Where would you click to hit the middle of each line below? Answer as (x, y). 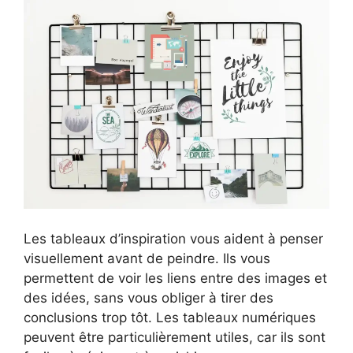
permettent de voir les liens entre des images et (175, 278)
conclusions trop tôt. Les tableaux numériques (170, 317)
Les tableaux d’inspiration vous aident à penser (173, 238)
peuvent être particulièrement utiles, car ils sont (175, 337)
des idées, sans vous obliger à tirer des (149, 297)
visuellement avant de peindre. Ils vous (147, 258)
